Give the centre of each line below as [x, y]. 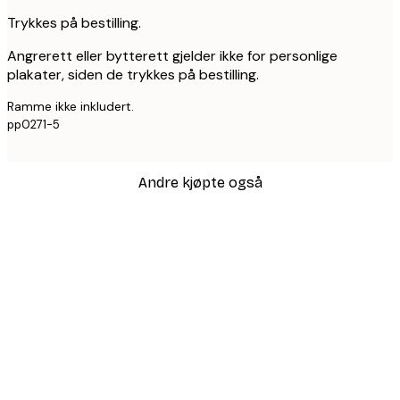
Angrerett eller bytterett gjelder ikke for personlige [172, 56]
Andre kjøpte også [200, 182]
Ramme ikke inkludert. [71, 107]
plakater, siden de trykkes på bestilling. [133, 75]
